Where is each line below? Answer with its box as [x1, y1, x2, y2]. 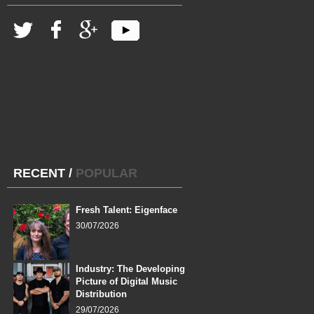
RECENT [13, 165, 65, 180]
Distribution [76, 289, 127, 300]
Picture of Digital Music [76, 276, 177, 287]
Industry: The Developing [76, 264, 185, 275]
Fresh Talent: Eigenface [76, 204, 177, 215]
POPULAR [76, 165, 137, 180]
